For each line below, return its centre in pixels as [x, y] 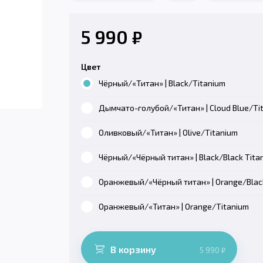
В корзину [133, 249]
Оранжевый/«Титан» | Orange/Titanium [174, 206]
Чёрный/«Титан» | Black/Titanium [162, 83]
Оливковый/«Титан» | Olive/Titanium [168, 132]
